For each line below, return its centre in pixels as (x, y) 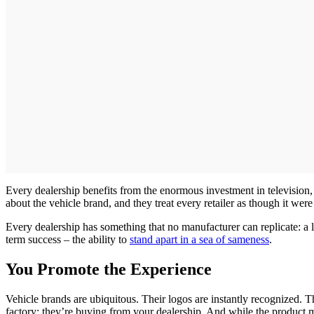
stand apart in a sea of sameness (199, 239)
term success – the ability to (68, 239)
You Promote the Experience (109, 269)
